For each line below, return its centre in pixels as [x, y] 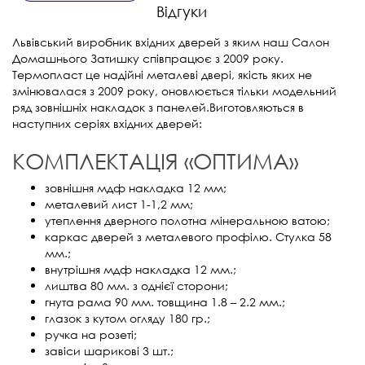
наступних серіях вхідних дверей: [107, 123]
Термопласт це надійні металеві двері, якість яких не [162, 74]
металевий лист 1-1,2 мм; [119, 204]
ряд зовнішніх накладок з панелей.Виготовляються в [158, 107]
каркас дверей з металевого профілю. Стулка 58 [188, 236]
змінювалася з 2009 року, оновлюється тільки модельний [174, 90]
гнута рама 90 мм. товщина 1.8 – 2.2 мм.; [165, 301]
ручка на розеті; [91, 334]
